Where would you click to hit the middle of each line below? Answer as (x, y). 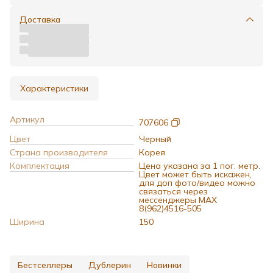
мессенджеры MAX (178, 200)
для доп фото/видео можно (197, 183)
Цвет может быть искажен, (195, 174)
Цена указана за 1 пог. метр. (200, 165)
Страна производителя (59, 152)
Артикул (27, 119)
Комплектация (40, 165)
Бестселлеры (45, 265)
